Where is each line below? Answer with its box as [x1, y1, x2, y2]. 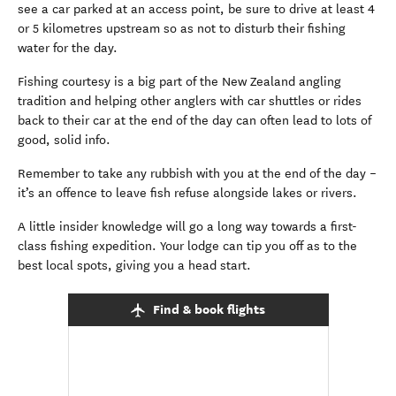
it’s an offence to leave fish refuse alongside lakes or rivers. [18, 186, 357, 201]
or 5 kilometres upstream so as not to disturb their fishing [18, 21, 346, 36]
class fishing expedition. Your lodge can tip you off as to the [18, 239, 357, 254]
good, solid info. [18, 133, 110, 148]
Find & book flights [149, 301, 265, 318]
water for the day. [18, 41, 118, 56]
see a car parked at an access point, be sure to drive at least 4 [18, 2, 375, 17]
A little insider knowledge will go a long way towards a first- [18, 219, 357, 234]
